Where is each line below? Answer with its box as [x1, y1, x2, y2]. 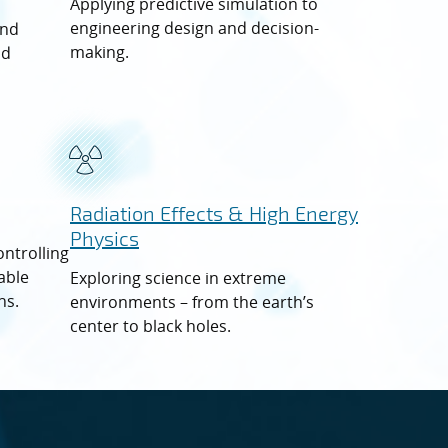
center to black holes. [70, 314, 231, 337]
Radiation [70, 200, 160, 225]
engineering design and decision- [70, 16, 319, 39]
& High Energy [228, 200, 358, 225]
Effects [160, 200, 228, 225]
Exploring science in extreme [70, 266, 286, 289]
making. [70, 40, 129, 63]
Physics [70, 225, 139, 250]
